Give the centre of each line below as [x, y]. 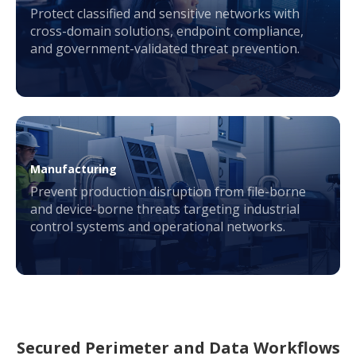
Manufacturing [74, 169]
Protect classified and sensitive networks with [165, 14]
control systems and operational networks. [158, 227]
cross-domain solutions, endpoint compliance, [167, 31]
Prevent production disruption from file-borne [168, 192]
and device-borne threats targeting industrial [165, 209]
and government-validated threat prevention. [165, 49]
